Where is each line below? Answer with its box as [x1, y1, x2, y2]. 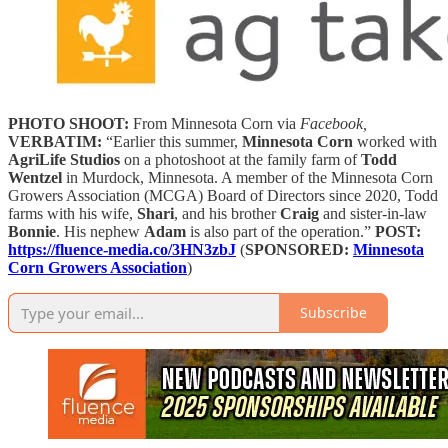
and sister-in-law [319, 204, 427, 222]
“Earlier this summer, [106, 132, 242, 150]
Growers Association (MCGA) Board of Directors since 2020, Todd [8, 186, 438, 204]
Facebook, [300, 114, 367, 132]
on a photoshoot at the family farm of [120, 150, 361, 168]
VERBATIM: [8, 132, 106, 150]
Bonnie [8, 222, 56, 240]
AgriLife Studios [8, 150, 120, 168]
